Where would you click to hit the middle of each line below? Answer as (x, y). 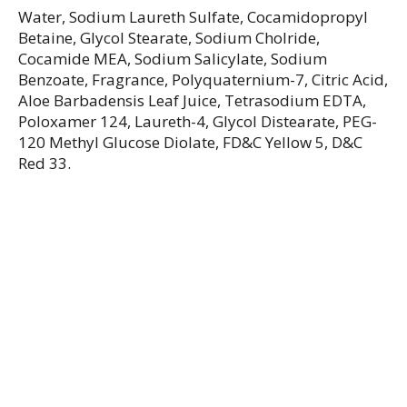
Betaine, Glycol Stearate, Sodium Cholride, (169, 38)
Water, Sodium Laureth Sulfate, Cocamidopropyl (193, 17)
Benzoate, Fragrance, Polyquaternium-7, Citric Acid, (203, 79)
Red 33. (45, 163)
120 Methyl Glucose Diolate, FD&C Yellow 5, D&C (190, 142)
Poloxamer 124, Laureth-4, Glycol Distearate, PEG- (198, 121)
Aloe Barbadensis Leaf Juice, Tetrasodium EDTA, (192, 100)
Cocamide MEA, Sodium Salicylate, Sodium (173, 59)
